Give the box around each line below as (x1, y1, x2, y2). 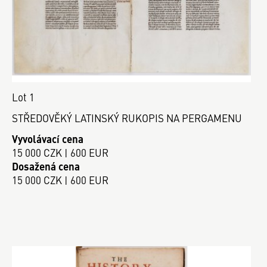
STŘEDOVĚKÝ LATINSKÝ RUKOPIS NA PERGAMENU (12, 111, 242, 126)
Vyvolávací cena (12, 131, 83, 146)
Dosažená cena (12, 159, 80, 173)
